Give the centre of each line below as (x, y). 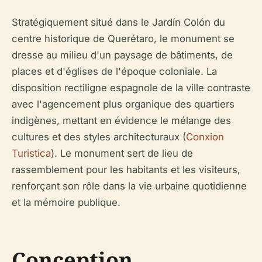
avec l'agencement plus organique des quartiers (123, 104)
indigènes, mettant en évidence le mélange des (121, 120)
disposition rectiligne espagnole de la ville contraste (131, 88)
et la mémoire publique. (66, 202)
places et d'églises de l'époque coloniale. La (114, 71)
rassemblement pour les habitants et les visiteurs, (126, 170)
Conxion (205, 137)
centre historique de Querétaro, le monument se (123, 39)
